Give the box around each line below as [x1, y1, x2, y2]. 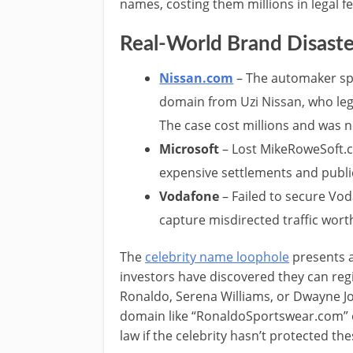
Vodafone [159, 187, 220, 205]
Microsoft [159, 139, 220, 158]
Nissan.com [159, 69, 234, 87]
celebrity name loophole [145, 247, 289, 266]
